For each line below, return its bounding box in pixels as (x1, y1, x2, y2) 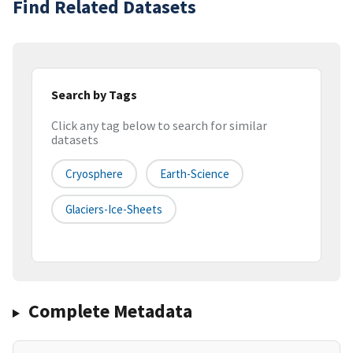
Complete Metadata (28, 299, 192, 324)
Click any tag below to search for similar (51, 117, 267, 134)
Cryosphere (65, 166, 123, 182)
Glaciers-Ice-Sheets (65, 202, 162, 217)
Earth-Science (160, 166, 229, 182)
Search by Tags (51, 86, 137, 102)
